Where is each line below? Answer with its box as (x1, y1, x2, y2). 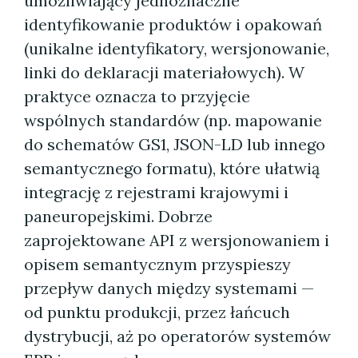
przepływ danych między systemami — (24, 278, 314, 298)
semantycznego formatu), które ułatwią (24, 158, 320, 178)
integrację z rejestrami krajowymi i (24, 182, 288, 202)
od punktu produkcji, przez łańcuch (24, 302, 290, 322)
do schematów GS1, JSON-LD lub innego (24, 134, 325, 154)
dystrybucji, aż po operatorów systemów (24, 326, 331, 346)
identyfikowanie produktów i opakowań (24, 14, 322, 34)
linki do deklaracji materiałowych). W (24, 62, 304, 82)
